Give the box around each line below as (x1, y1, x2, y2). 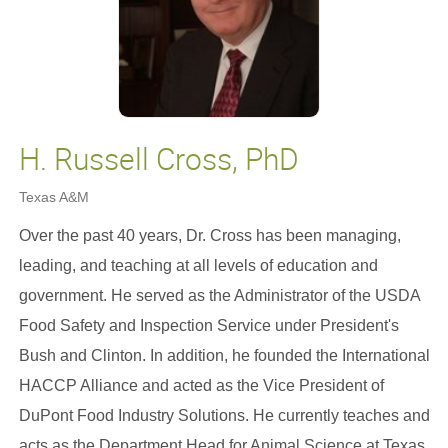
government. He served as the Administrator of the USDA (18, 287, 420, 304)
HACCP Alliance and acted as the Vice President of (18, 377, 384, 394)
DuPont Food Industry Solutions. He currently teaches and (18, 407, 430, 424)
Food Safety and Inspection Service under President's (18, 317, 399, 334)
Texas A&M (18, 189, 89, 205)
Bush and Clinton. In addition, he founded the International (18, 347, 430, 364)
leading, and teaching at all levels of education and (18, 257, 378, 274)
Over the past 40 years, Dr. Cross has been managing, (18, 227, 401, 244)
